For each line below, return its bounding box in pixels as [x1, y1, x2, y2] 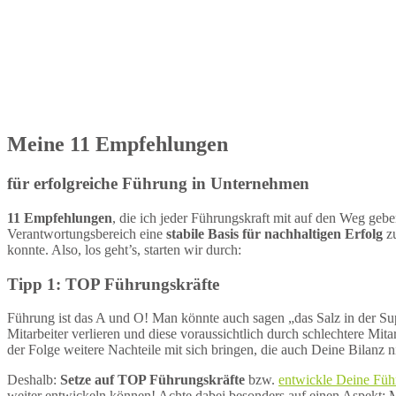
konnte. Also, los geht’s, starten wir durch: [7, 242, 241, 257]
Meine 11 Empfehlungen [7, 133, 228, 156]
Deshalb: [7, 372, 60, 388]
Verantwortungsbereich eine [7, 226, 166, 241]
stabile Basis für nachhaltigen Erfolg [166, 226, 383, 241]
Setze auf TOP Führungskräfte [60, 372, 245, 388]
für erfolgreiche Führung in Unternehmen [7, 174, 309, 194]
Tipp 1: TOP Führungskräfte [7, 274, 219, 293]
